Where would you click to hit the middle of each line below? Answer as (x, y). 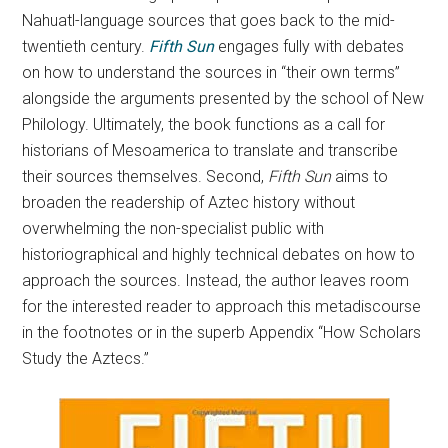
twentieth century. (84, 46)
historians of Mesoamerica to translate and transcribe (210, 150)
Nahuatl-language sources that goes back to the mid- (209, 20)
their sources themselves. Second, (145, 176)
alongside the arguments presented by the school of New (223, 98)
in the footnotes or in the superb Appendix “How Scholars (222, 332)
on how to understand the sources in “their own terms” (211, 72)
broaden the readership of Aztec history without (189, 202)
